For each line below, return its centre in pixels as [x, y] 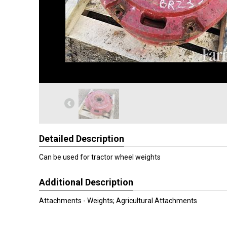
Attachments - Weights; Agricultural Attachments [118, 201]
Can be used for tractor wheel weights [100, 157]
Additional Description [86, 182]
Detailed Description [82, 139]
